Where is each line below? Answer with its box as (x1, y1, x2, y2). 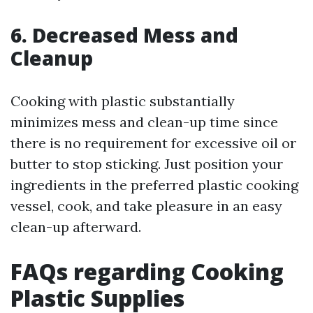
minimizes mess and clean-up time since (10, 113, 278, 131)
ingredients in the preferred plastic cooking (10, 176, 298, 194)
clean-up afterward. (10, 218, 141, 236)
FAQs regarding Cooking (10, 256, 284, 287)
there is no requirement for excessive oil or (10, 134, 296, 152)
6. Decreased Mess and (10, 22, 238, 49)
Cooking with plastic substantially (10, 92, 235, 110)
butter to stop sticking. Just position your (10, 155, 283, 173)
